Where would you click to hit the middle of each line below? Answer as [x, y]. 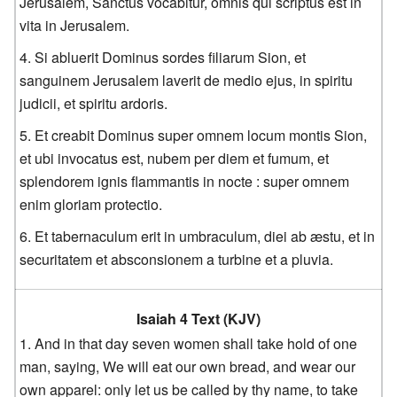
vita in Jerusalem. [75, 25]
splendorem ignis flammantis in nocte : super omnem [185, 181]
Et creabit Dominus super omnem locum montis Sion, [201, 135]
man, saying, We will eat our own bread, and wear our [188, 366]
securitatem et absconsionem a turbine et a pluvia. [177, 259]
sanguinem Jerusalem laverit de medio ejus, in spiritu [187, 80]
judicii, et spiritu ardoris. [94, 103]
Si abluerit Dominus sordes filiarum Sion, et [171, 57]
